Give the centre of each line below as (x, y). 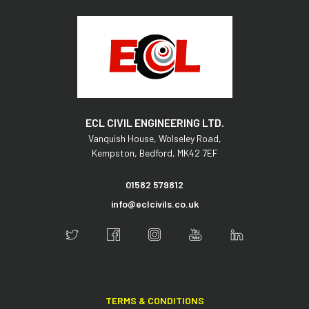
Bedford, (158, 153)
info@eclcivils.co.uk (154, 203)
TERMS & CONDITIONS (154, 300)
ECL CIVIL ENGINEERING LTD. (154, 123)
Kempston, (115, 153)
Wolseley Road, (190, 139)
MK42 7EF (197, 153)
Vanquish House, (123, 139)
